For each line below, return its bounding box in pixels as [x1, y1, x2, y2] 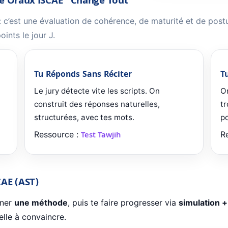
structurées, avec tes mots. [34, 112, 134, 123]
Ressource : [34, 129, 81, 140]
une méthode [14, 197, 68, 208]
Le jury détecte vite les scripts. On [34, 86, 160, 96]
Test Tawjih [81, 129, 121, 143]
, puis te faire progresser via [68, 197, 179, 208]
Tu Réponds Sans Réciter [34, 68, 132, 82]
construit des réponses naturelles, [34, 99, 160, 109]
